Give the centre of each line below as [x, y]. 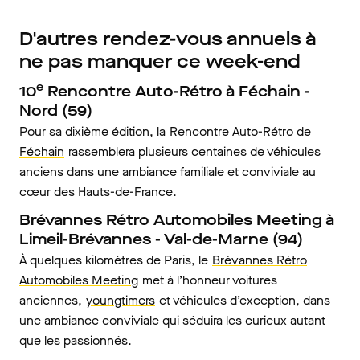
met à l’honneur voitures [208, 280]
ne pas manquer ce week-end [160, 61]
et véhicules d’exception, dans [243, 300]
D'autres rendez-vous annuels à [168, 39]
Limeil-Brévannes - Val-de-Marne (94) [161, 239]
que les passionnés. [76, 340]
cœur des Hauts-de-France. [98, 192]
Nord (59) [56, 110]
